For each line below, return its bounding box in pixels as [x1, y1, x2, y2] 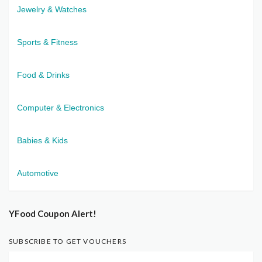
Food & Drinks [17, 70, 70, 80]
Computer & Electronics [17, 102, 104, 112]
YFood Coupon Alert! [9, 208, 96, 219]
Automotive [17, 168, 58, 178]
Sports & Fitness [17, 37, 78, 47]
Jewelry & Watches [17, 4, 87, 14]
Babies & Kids [17, 135, 68, 145]
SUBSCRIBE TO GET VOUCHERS [9, 236, 126, 246]
